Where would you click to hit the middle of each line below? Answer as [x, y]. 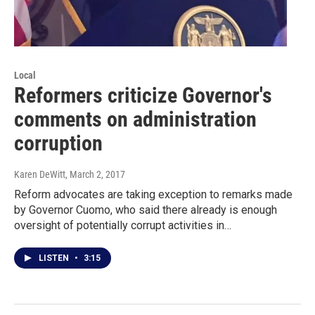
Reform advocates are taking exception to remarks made [153, 195]
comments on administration [135, 120]
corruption [58, 143]
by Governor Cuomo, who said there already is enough [146, 210]
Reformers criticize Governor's [143, 96]
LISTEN [55, 258]
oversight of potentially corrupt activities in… [123, 226]
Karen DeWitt [40, 175]
